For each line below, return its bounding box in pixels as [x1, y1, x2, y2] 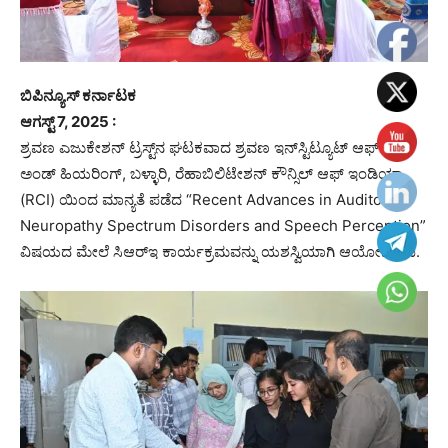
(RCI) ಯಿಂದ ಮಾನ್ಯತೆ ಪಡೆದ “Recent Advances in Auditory [20, 189, 396, 209]
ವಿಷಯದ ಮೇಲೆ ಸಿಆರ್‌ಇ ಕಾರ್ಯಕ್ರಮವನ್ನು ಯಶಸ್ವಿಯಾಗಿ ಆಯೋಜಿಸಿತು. [20, 241, 420, 261]
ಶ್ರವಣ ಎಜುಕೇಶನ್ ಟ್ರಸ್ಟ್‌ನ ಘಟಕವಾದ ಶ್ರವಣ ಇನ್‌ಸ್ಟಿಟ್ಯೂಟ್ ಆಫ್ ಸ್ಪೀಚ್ [20, 137, 416, 157]
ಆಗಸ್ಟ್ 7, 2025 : [20, 111, 116, 131]
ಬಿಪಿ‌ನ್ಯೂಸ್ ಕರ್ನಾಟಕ [20, 85, 136, 105]
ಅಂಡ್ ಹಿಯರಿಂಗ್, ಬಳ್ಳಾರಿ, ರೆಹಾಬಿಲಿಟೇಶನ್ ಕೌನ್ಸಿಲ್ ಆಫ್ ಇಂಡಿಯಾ [20, 163, 403, 183]
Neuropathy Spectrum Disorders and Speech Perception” [20, 215, 426, 235]
